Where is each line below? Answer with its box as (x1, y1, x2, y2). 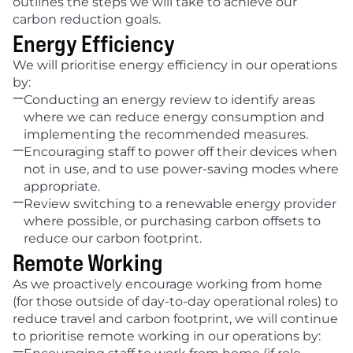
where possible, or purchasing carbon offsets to (24, 214, 321, 229)
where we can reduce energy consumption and (24, 110, 325, 124)
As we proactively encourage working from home (13, 277, 322, 292)
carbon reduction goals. (13, 12, 161, 27)
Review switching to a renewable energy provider (24, 196, 336, 211)
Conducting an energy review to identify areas (24, 92, 315, 107)
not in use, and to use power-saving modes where (24, 162, 339, 176)
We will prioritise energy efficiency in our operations (13, 58, 337, 72)
